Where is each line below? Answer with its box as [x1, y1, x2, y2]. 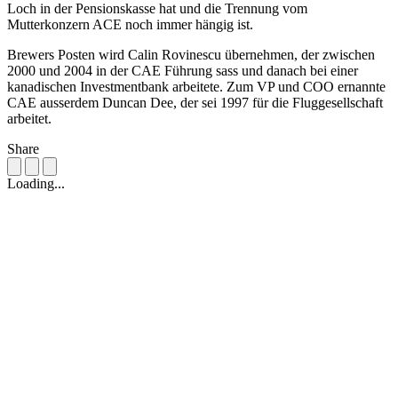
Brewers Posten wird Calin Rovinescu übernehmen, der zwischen [7, 47, 375, 63]
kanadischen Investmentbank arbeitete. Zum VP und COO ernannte [7, 79, 386, 95]
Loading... [7, 176, 65, 192]
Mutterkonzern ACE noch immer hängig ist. [7, 17, 253, 33]
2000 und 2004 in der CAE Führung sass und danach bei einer [7, 63, 358, 79]
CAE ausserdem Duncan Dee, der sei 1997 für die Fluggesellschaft [7, 95, 383, 111]
